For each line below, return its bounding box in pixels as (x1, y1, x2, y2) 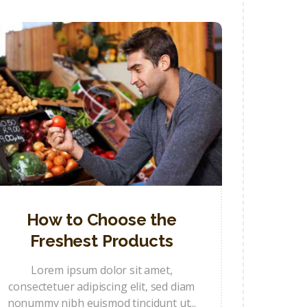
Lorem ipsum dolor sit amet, (30, 262, 173, 278)
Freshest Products (30, 230, 173, 251)
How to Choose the (26, 209, 177, 230)
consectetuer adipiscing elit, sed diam (8, 278, 195, 294)
